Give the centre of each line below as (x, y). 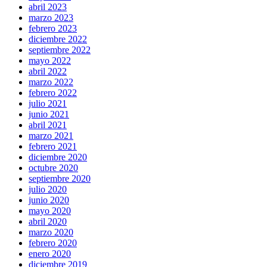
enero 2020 (50, 253)
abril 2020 (48, 221)
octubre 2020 (53, 167)
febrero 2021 (53, 146)
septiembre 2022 (60, 49)
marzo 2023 (51, 17)
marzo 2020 (51, 232)
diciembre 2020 (58, 157)
